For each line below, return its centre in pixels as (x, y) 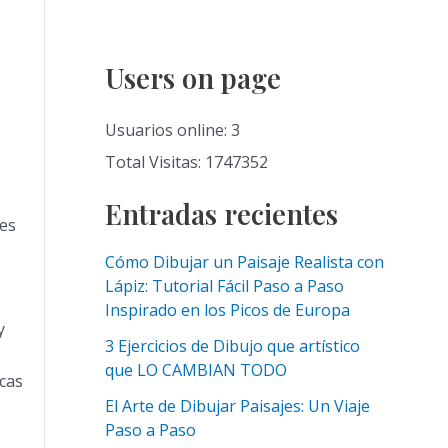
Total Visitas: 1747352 (186, 162)
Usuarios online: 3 (172, 130)
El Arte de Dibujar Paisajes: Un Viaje (237, 406)
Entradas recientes (221, 214)
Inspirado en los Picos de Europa (227, 310)
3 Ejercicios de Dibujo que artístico (232, 346)
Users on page (192, 78)
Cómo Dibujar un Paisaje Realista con (244, 262)
